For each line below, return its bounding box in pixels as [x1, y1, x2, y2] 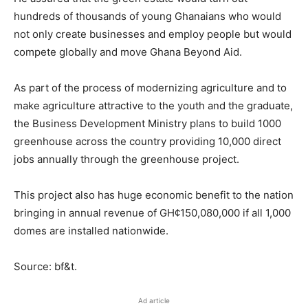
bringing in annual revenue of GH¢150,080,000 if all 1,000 [14, 206, 291, 219]
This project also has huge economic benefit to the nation [14, 188, 294, 201]
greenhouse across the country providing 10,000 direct [14, 135, 281, 148]
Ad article [138, 296, 170, 305]
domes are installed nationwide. [14, 224, 168, 237]
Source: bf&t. [14, 260, 77, 273]
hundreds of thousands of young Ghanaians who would [14, 10, 281, 23]
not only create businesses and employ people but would [14, 27, 291, 41]
